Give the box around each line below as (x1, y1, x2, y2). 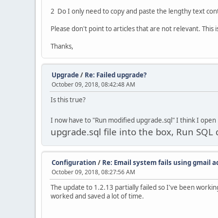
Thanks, (51, 42, 73, 51)
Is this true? (51, 95, 86, 104)
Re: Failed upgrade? (85, 71, 146, 79)
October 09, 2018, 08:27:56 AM (52, 168, 135, 176)
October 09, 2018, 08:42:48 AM (52, 80, 135, 89)
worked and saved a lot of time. (51, 192, 144, 200)
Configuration (52, 158, 96, 167)
